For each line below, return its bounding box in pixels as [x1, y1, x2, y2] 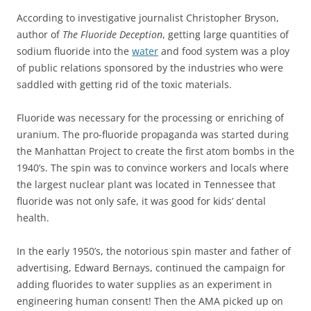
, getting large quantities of [162, 28, 289, 42]
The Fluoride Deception [62, 28, 162, 42]
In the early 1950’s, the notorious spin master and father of [17, 244, 291, 258]
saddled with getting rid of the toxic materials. [17, 78, 232, 92]
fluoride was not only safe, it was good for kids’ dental [17, 194, 266, 208]
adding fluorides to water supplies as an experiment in [17, 278, 272, 292]
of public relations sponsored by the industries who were [17, 61, 283, 75]
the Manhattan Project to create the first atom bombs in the [17, 144, 294, 158]
